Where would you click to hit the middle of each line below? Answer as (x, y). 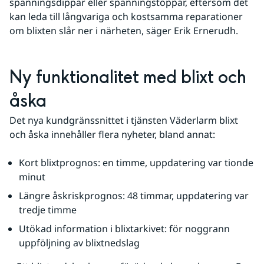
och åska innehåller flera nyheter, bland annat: (112, 134)
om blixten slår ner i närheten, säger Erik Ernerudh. (124, 31)
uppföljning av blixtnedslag (79, 243)
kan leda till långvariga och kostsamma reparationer (126, 16)
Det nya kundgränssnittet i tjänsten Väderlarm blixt (124, 120)
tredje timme (48, 210)
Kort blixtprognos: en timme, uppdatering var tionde (136, 163)
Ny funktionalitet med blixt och (128, 78)
